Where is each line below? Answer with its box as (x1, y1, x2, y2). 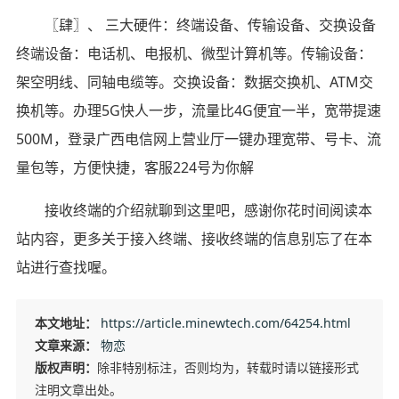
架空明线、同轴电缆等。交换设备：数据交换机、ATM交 (15, 71, 373, 92)
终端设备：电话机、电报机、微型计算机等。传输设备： (15, 43, 372, 63)
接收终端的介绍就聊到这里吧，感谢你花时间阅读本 (44, 199, 372, 220)
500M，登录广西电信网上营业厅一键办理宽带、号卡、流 (15, 128, 381, 149)
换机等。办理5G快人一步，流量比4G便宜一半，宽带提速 (15, 100, 381, 120)
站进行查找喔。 (15, 256, 116, 277)
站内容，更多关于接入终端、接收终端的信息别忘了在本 (15, 228, 372, 248)
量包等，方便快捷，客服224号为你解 (15, 157, 254, 177)
